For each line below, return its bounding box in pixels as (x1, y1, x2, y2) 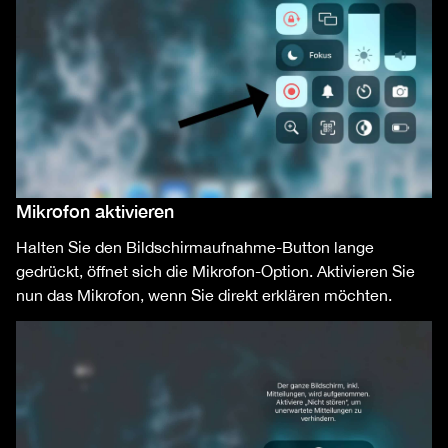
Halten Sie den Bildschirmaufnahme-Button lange (16, 237, 374, 256)
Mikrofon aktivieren (16, 199, 174, 222)
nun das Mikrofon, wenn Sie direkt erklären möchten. (16, 285, 392, 304)
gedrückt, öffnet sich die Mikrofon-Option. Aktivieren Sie (16, 261, 415, 280)
